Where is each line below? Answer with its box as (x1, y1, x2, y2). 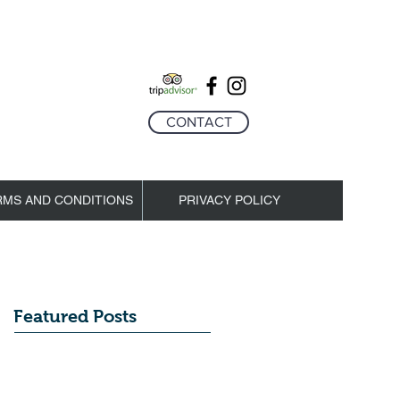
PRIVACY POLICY (178, 193, 280, 207)
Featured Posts (13, 306, 137, 326)
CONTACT (165, 114, 232, 129)
